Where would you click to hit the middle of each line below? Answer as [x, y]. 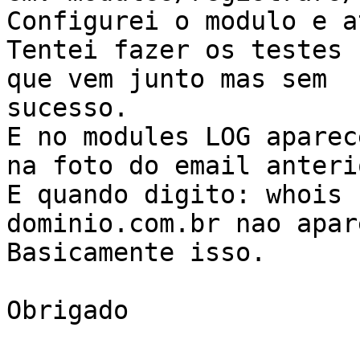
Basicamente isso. [136, 253]
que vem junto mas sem [167, 79]
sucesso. [67, 108]
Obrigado [67, 311]
